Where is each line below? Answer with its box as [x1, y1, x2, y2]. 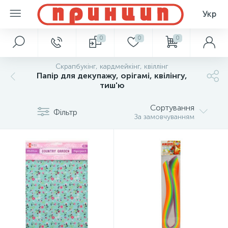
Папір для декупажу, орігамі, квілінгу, [37, 71, 187, 80]
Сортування [150, 103, 194, 112]
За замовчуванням [134, 112, 194, 121]
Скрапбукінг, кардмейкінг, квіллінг [55, 62, 168, 71]
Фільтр [53, 107, 77, 117]
